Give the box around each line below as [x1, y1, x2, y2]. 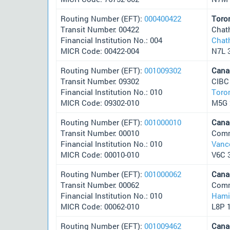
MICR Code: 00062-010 [61, 201, 139, 212]
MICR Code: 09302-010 [61, 97, 139, 108]
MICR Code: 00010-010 [61, 149, 139, 160]
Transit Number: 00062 [61, 179, 139, 190]
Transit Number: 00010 [61, 127, 139, 138]
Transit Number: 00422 [61, 24, 139, 34]
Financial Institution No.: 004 [61, 34, 162, 45]
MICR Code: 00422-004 [61, 45, 139, 56]
